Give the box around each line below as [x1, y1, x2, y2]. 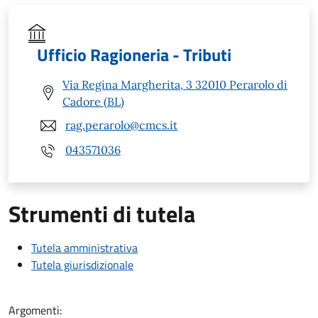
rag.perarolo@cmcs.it [65, 118, 177, 133]
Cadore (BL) [62, 94, 124, 109]
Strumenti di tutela [9, 196, 195, 231]
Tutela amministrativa [31, 238, 138, 256]
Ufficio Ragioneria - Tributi [37, 41, 231, 67]
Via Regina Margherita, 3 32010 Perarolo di [62, 77, 287, 92]
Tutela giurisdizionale [31, 256, 133, 273]
